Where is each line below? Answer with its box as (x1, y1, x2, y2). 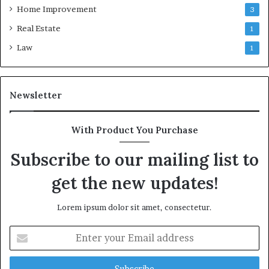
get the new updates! (51, 172, 218, 195)
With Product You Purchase (71, 124, 198, 136)
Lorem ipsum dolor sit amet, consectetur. (57, 202, 212, 213)
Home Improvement (17, 4, 97, 14)
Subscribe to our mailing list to (10, 149, 259, 171)
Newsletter (10, 89, 62, 101)
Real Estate (17, 23, 61, 34)
